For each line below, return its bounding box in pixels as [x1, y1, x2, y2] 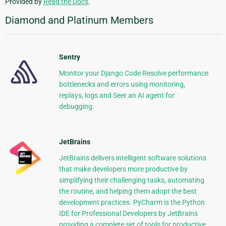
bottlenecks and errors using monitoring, [59, 80, 185, 89]
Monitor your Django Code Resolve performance [59, 69, 208, 78]
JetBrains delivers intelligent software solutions [59, 154, 206, 162]
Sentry [59, 53, 80, 62]
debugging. [59, 102, 94, 111]
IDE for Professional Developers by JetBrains [59, 209, 198, 218]
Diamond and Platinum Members [5, 14, 153, 27]
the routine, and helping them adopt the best [59, 187, 197, 196]
